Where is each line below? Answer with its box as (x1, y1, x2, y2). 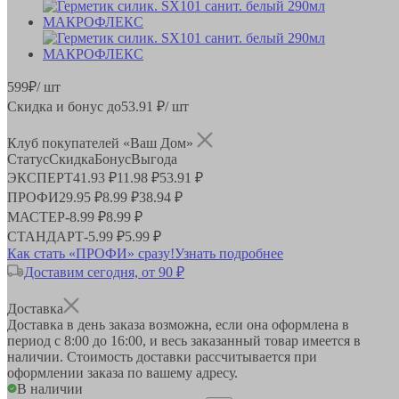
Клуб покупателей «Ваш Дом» (7, 134, 197, 151)
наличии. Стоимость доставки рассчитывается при (7, 348, 317, 364)
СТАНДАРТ (7, 228, 84, 244)
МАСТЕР (7, 208, 65, 224)
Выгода (131, 151, 177, 167)
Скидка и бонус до (7, 98, 121, 114)
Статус (7, 151, 49, 167)
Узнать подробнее (175, 245, 283, 261)
